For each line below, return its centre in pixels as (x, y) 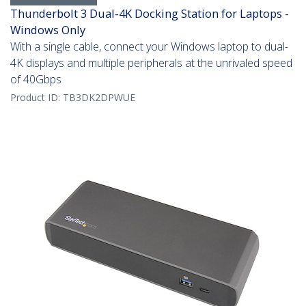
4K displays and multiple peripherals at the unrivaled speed (151, 63)
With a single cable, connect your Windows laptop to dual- (149, 47)
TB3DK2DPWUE (99, 98)
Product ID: (37, 98)
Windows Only (48, 30)
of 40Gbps (36, 80)
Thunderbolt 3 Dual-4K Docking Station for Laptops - (150, 14)
